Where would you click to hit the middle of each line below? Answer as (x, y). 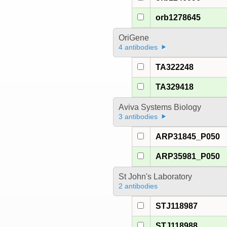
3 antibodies (138, 117)
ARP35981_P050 (188, 157)
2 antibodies (138, 186)
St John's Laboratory (155, 177)
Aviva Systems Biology (160, 107)
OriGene (134, 38)
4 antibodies (138, 47)
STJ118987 (177, 206)
